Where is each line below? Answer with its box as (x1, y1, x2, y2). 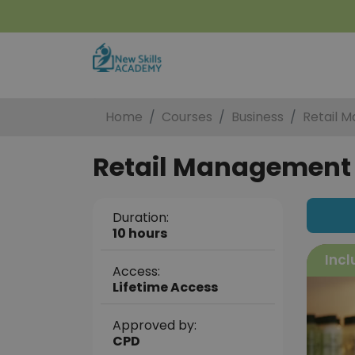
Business (231, 108, 284, 126)
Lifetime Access (113, 278, 218, 296)
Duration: (113, 208, 169, 227)
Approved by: (113, 316, 197, 334)
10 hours (113, 224, 167, 242)
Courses (162, 108, 212, 126)
